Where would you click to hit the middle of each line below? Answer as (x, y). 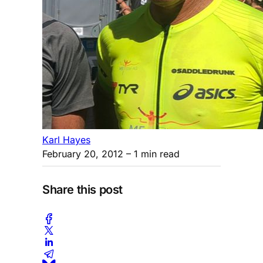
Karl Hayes (66, 139)
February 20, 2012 (83, 154)
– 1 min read (151, 154)
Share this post (82, 190)
